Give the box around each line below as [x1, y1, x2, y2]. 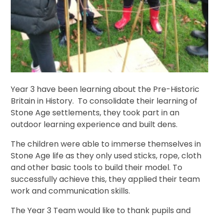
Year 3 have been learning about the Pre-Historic [11, 83, 200, 95]
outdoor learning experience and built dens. [11, 118, 178, 130]
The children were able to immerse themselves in [11, 138, 201, 150]
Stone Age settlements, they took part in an [11, 107, 180, 118]
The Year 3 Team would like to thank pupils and [11, 204, 191, 216]
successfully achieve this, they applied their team [11, 173, 200, 185]
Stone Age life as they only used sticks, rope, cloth [11, 150, 202, 161]
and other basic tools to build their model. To [11, 161, 183, 173]
